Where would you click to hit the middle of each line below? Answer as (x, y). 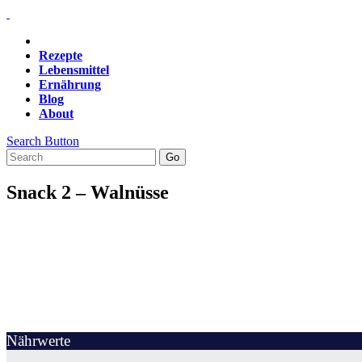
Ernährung (70, 84)
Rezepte (61, 55)
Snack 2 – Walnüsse (88, 192)
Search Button (43, 141)
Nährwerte (38, 340)
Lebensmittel (74, 70)
